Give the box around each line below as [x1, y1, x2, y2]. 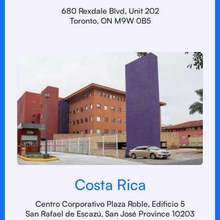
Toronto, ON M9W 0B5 [69, 16, 151, 26]
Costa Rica [74, 175, 146, 193]
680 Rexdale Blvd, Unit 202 [61, 6, 159, 16]
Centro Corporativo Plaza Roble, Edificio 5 [35, 199, 185, 209]
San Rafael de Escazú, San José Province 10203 [26, 209, 194, 219]
